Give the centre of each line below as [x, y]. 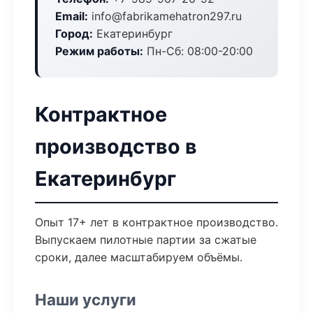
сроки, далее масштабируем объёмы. [139, 257]
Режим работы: [99, 51]
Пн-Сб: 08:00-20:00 [198, 51]
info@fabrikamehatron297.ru [165, 16]
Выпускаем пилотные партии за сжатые [146, 240]
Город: [74, 34]
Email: [72, 16]
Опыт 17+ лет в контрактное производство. [156, 222]
